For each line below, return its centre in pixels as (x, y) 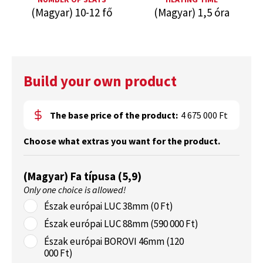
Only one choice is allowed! (75, 190)
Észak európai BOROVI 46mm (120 (114, 241)
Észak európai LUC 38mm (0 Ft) (109, 206)
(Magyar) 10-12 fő (72, 12)
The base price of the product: (114, 115)
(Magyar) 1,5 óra (191, 12)
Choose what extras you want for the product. (122, 141)
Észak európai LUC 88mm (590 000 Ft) (121, 224)
